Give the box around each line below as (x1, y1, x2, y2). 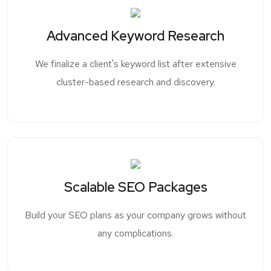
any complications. (97, 227, 174, 240)
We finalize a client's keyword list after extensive (34, 57, 237, 70)
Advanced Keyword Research (47, 27, 224, 45)
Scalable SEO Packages (64, 178, 207, 197)
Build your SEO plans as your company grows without (25, 209, 246, 222)
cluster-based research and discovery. (56, 76, 215, 88)
